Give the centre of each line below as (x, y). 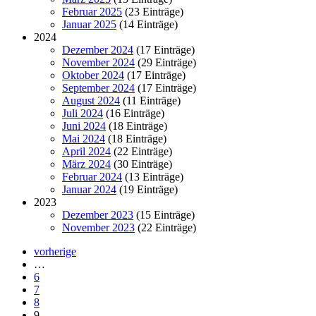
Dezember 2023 (98, 214)
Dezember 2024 (98, 49)
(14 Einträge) (147, 24)
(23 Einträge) (153, 11)
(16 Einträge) (134, 113)
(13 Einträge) (153, 176)
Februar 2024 (92, 176)
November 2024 (98, 62)
